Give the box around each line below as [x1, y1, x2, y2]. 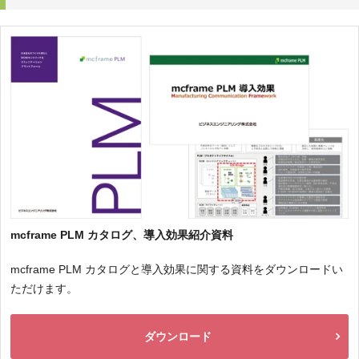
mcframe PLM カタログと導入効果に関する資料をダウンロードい [10, 263, 343, 276]
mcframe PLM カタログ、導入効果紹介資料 [10, 228, 233, 242]
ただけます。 [10, 282, 78, 296]
